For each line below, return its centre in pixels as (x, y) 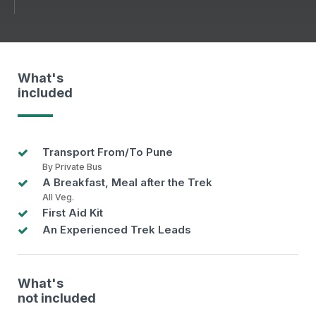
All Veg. (58, 197)
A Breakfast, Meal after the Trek (127, 183)
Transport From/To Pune (108, 152)
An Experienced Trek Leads (117, 230)
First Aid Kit (73, 213)
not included (57, 298)
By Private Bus (72, 167)
